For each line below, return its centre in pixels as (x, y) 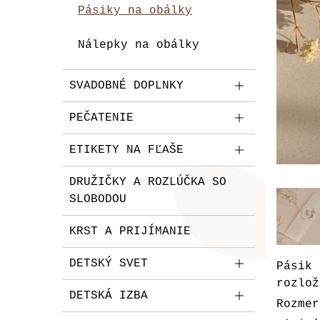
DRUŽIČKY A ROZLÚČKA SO (148, 182)
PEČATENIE (101, 118)
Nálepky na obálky (139, 45)
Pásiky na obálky (135, 11)
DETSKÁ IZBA (109, 296)
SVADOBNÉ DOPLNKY (126, 86)
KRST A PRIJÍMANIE (130, 231)
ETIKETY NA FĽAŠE (126, 150)
